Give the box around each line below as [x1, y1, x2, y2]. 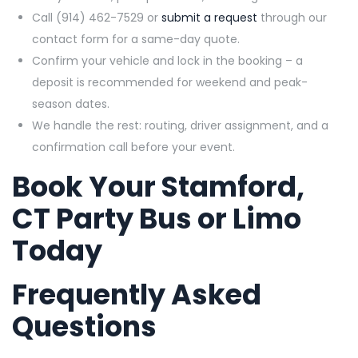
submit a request [158, 10, 261, 26]
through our [261, 10, 327, 26]
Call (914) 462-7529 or [32, 10, 158, 26]
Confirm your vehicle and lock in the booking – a [32, 53, 303, 70]
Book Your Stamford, [12, 167, 304, 207]
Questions [12, 307, 157, 347]
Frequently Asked [12, 275, 261, 315]
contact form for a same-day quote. [32, 31, 240, 48]
